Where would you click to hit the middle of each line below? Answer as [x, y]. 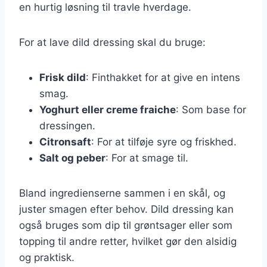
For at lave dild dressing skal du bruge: [112, 42]
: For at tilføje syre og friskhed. [164, 142]
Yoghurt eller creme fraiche [108, 109]
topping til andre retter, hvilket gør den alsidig [128, 241]
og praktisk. [47, 257]
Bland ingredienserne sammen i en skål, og [122, 193]
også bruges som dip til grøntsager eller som [126, 225]
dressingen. [67, 125]
